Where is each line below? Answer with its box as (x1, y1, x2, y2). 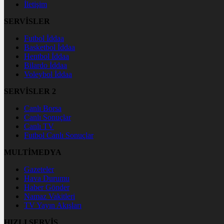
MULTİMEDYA (4, 147, 61, 156)
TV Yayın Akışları (24, 200, 81, 209)
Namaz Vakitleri (24, 191, 75, 200)
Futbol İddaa (24, 33, 64, 42)
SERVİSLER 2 (4, 86, 56, 95)
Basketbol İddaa (24, 42, 75, 51)
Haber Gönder (24, 182, 69, 191)
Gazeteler (24, 164, 54, 173)
